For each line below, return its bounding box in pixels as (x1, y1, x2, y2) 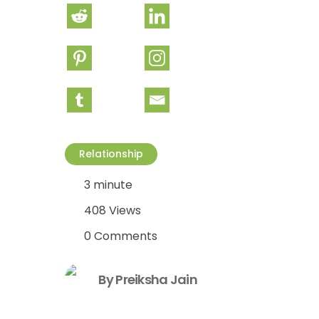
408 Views (84, 202, 141, 219)
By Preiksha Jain (98, 270, 197, 288)
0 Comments (84, 228, 157, 244)
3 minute (84, 177, 132, 193)
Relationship (79, 147, 143, 161)
